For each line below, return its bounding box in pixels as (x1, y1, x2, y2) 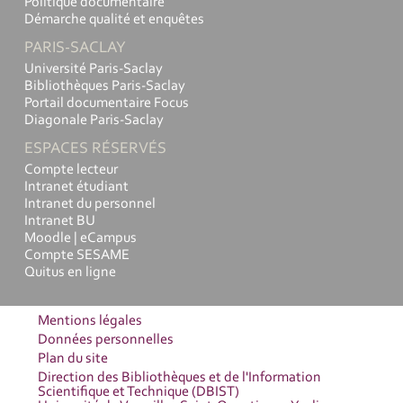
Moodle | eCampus (24, 231, 137, 246)
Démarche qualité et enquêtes (24, 13, 204, 28)
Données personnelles (38, 333, 175, 348)
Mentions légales (38, 314, 143, 329)
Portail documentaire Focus (24, 96, 189, 112)
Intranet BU (24, 214, 95, 229)
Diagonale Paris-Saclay (24, 113, 164, 129)
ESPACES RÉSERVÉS (24, 141, 166, 158)
